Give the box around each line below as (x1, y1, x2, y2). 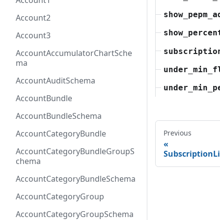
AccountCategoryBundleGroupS (16, 146, 135, 157)
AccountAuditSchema (16, 75, 95, 86)
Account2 (16, 12, 51, 23)
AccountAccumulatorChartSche (16, 48, 132, 58)
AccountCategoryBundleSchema (16, 173, 136, 184)
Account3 (16, 30, 51, 41)
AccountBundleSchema (16, 110, 102, 121)
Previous (164, 128, 192, 138)
